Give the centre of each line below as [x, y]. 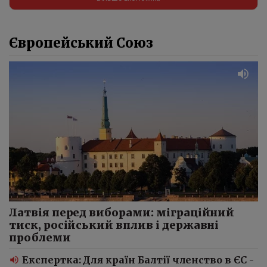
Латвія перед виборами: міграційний [122, 213]
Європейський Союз [81, 43]
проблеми [40, 238]
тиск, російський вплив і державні [114, 225]
